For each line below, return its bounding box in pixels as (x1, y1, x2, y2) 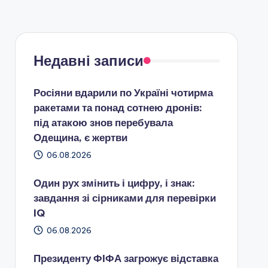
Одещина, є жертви (33, 131, 127, 144)
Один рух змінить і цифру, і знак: (33, 176, 195, 190)
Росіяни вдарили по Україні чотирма (33, 86, 213, 99)
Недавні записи (33, 51, 144, 69)
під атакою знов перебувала (33, 116, 173, 129)
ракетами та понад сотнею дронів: (33, 101, 202, 114)
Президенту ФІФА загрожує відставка (33, 252, 218, 265)
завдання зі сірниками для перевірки (33, 191, 216, 205)
